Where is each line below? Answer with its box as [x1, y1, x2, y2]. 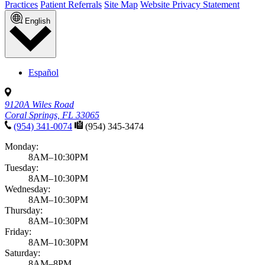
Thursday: [5, 205, 43, 216]
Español [28, 67, 59, 78]
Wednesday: [5, 184, 50, 195]
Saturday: [5, 248, 40, 258]
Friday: [5, 227, 31, 237]
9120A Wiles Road [5, 99, 74, 110]
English [25, 17, 50, 26]
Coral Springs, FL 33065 [5, 110, 99, 121]
